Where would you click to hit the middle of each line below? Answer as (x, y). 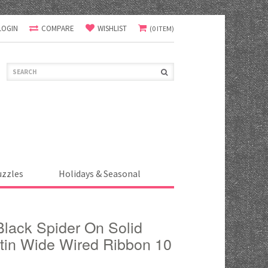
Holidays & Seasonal (100, 173)
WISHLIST (112, 28)
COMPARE (58, 28)
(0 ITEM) (162, 28)
